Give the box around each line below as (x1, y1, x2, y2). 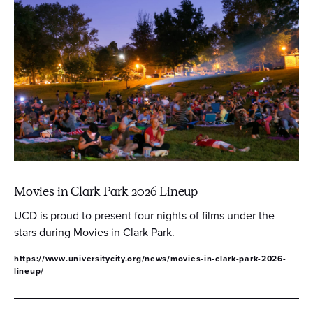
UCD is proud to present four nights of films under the (14, 207, 275, 224)
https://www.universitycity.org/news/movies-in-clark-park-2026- (14, 252, 286, 265)
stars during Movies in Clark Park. (14, 224, 175, 240)
